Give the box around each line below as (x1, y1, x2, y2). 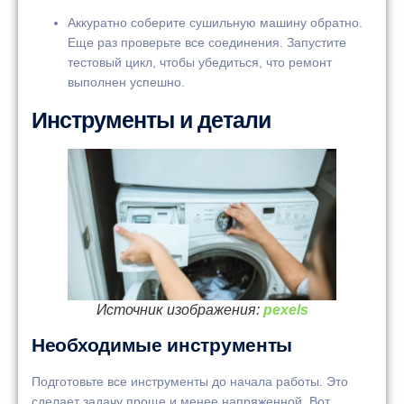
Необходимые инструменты (32, 334, 293, 355)
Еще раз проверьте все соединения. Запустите (68, 35, 346, 50)
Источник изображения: (96, 301, 263, 317)
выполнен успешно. (68, 75, 185, 90)
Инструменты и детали (32, 106, 271, 133)
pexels (262, 301, 308, 317)
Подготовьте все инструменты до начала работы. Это (32, 373, 348, 389)
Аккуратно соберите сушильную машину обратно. (68, 15, 363, 31)
